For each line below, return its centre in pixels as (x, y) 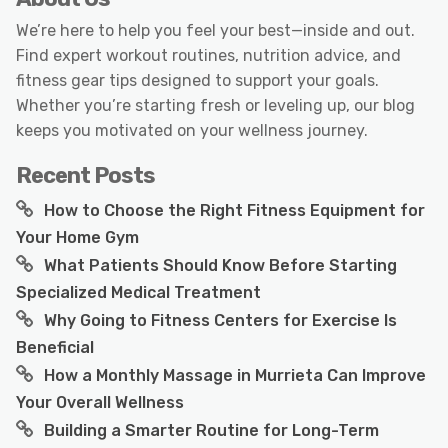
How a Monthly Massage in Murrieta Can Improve (235, 375)
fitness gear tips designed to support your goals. (197, 80)
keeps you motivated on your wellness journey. (192, 130)
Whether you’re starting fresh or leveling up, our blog (215, 105)
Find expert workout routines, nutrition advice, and (208, 55)
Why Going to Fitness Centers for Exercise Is (220, 320)
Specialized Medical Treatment (138, 292)
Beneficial (55, 347)
